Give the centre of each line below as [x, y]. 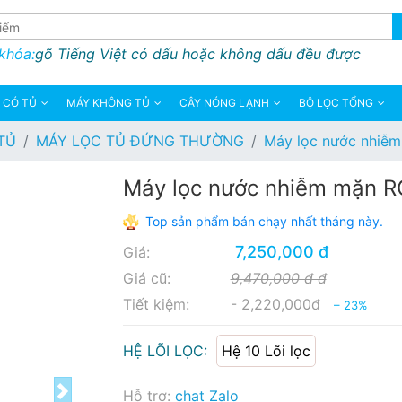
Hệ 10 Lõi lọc [266, 351]
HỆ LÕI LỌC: [167, 351]
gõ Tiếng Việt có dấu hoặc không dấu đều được [197, 54]
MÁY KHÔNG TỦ [108, 103]
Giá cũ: [146, 278]
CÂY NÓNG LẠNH [224, 103]
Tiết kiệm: [156, 304]
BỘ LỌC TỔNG [336, 103]
